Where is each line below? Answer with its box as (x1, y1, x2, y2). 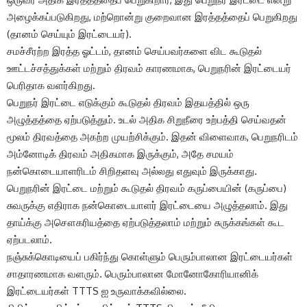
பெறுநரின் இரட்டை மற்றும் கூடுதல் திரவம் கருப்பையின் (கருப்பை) (7, 181, 286, 195)
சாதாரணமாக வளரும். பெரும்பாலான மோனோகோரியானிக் (7, 267, 258, 280)
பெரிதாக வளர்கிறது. (7, 78, 95, 92)
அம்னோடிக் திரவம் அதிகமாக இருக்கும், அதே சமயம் (7, 147, 234, 160)
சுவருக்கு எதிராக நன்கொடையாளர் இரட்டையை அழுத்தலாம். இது (7, 198, 288, 212)
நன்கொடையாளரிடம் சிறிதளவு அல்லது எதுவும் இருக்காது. (7, 164, 257, 177)
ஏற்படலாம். (7, 232, 52, 246)
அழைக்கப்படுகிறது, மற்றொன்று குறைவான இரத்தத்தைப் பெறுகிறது (7, 10, 297, 23)
